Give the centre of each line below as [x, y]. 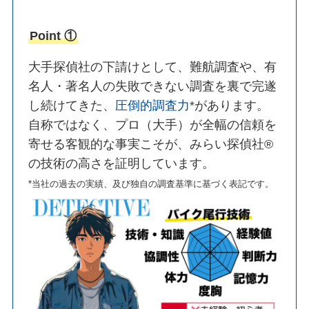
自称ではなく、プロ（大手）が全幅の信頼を [153, 125]
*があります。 [230, 106]
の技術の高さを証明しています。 [122, 164]
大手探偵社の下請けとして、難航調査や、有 [153, 67]
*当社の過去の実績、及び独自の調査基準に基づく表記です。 [151, 184]
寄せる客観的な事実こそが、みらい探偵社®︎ [151, 144]
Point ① [53, 36]
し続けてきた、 [72, 106]
